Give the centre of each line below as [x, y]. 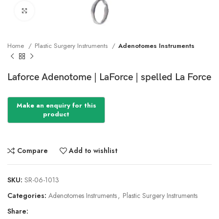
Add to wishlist [93, 151]
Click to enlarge [58, 11]
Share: [18, 211]
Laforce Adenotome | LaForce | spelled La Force [109, 77]
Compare [32, 151]
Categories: [27, 195]
